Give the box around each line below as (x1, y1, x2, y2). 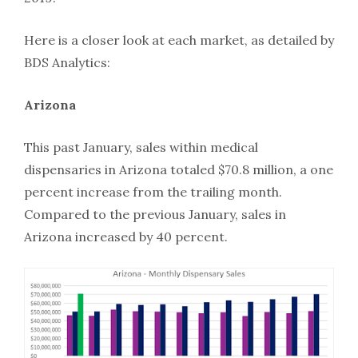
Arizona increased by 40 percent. (24, 229, 228, 245)
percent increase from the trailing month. (24, 184, 282, 200)
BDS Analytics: (24, 54, 110, 70)
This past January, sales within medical (24, 139, 258, 155)
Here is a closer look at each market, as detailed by (24, 32, 334, 48)
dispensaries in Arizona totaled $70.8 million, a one (24, 161, 333, 177)
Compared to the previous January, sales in (24, 206, 286, 222)
